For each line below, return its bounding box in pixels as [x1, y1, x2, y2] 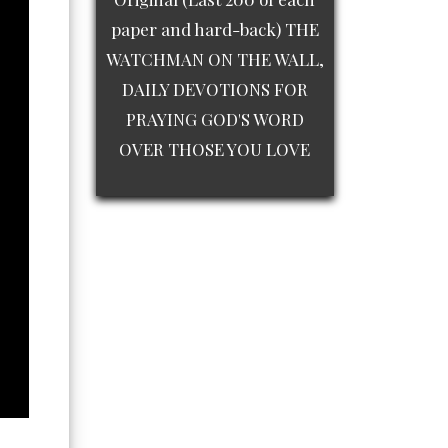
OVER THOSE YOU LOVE [119, 138, 311, 161]
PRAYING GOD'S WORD [125, 108, 304, 131]
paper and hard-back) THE [110, 18, 319, 41]
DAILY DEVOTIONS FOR [121, 78, 308, 101]
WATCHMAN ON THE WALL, [105, 48, 324, 71]
